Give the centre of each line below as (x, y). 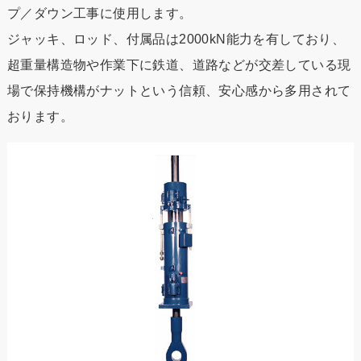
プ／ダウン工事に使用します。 (100, 13)
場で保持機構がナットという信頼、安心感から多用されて (179, 91)
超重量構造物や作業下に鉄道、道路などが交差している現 (179, 65)
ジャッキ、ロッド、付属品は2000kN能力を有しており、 (176, 39)
